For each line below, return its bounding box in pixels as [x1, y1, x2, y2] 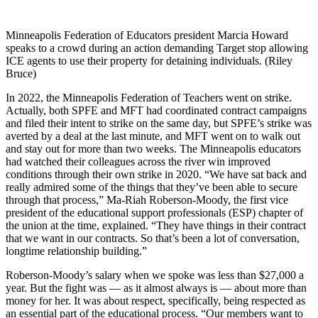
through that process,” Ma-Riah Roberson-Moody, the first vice [6, 193, 288, 206]
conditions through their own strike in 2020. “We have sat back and [6, 168, 307, 180]
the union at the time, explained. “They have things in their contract [6, 219, 306, 231]
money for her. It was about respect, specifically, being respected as [6, 294, 305, 307]
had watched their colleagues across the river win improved [6, 155, 270, 168]
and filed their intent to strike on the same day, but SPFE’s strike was [6, 116, 312, 129]
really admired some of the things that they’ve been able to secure [6, 180, 297, 193]
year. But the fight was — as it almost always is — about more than [6, 281, 307, 294]
